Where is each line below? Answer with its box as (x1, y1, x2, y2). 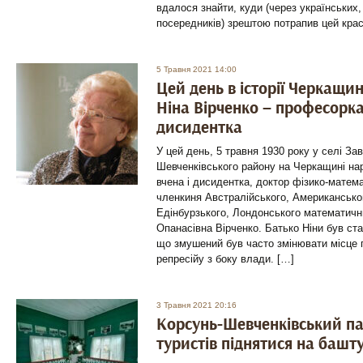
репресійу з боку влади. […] (156, 253, 294, 265)
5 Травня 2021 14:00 (156, 65, 237, 74)
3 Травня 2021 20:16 (156, 301, 237, 310)
